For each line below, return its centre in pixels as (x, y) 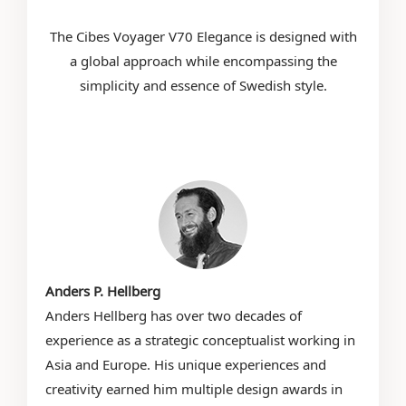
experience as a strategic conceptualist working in (201, 340)
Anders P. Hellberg (103, 291)
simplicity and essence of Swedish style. (203, 85)
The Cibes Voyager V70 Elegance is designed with (203, 36)
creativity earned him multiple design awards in (194, 389)
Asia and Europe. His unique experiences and (186, 364)
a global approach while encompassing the (203, 61)
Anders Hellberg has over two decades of (174, 315)
